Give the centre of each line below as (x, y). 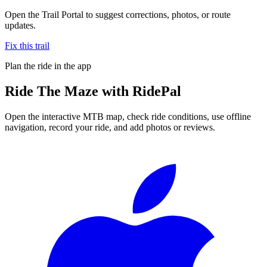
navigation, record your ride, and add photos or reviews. (110, 127)
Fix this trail (27, 45)
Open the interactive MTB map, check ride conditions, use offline (128, 116)
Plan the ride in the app (48, 66)
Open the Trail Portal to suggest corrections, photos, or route (118, 14)
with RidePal (140, 91)
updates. (20, 25)
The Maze (68, 91)
